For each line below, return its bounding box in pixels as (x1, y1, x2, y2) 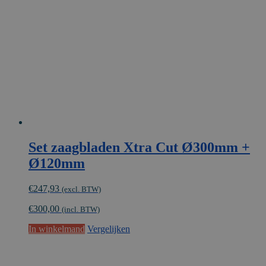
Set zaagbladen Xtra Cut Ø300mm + (28, 140, 250, 156)
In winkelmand (28, 224, 85, 235)
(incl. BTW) (62, 205, 100, 214)
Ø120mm (28, 156, 85, 172)
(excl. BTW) (62, 185, 101, 194)
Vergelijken (87, 224, 130, 235)
